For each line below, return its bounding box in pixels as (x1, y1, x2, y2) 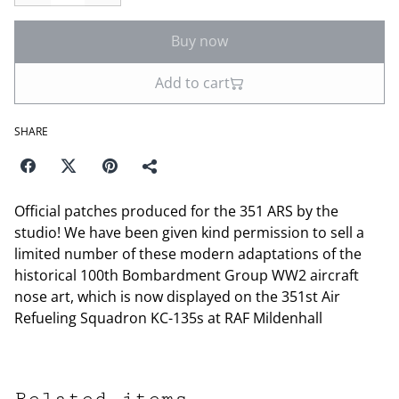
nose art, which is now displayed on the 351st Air (14, 287, 340, 306)
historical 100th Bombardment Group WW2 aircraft (14, 265, 359, 285)
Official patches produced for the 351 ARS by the (14, 201, 338, 221)
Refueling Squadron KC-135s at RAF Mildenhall (14, 308, 322, 328)
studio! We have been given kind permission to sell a (14, 223, 364, 242)
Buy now (171, 31, 228, 51)
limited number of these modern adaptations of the (14, 244, 362, 264)
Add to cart (155, 73, 230, 93)
